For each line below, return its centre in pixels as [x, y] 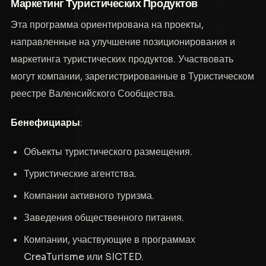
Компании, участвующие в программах [109, 239]
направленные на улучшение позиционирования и [123, 42]
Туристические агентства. [80, 173]
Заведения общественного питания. [104, 217]
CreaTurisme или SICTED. [83, 256]
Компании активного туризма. [89, 195]
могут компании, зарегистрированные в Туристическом [132, 76]
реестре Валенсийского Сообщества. [93, 93]
